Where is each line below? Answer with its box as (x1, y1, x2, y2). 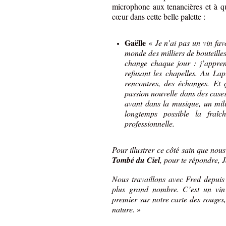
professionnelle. (125, 118, 175, 129)
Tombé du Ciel (112, 154, 160, 166)
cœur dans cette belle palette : (112, 11, 205, 22)
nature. (112, 204, 137, 215)
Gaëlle (125, 37, 148, 49)
